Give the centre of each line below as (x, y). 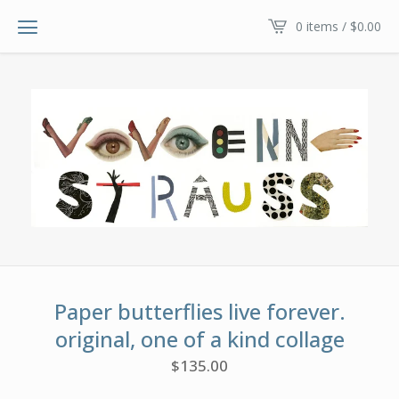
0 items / (323, 26)
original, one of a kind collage (199, 338)
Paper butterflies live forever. (199, 311)
